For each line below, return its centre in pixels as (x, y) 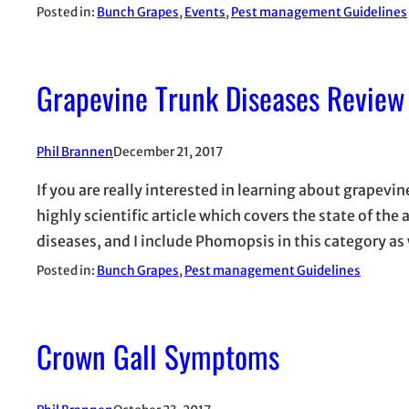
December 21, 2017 (168, 152)
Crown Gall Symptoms (158, 357)
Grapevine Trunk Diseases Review (220, 98)
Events (205, 12)
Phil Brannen (75, 152)
